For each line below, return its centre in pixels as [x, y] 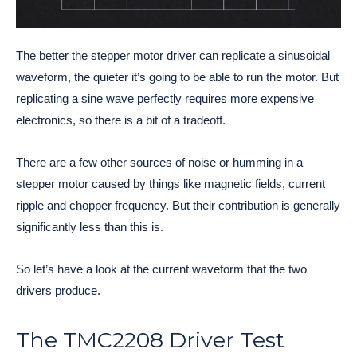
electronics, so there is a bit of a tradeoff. [121, 120]
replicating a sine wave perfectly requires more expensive [165, 98]
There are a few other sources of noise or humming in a [159, 162]
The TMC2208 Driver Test [150, 339]
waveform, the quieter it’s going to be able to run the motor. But [177, 76]
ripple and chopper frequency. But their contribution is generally [178, 205]
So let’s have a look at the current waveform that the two [161, 269]
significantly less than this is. [90, 226]
